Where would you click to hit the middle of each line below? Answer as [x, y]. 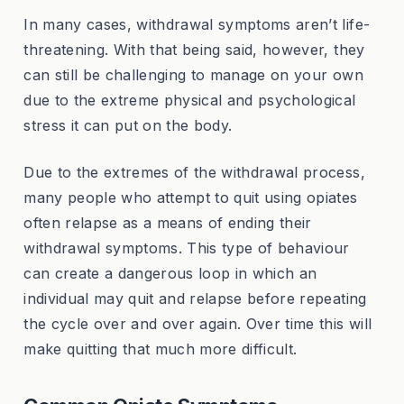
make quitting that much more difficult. [161, 349]
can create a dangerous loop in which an [170, 273]
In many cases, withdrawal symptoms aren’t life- [197, 24]
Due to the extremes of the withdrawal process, [194, 172]
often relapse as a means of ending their [168, 222]
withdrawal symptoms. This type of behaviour [187, 248]
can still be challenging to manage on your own [193, 74]
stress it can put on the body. [128, 125]
